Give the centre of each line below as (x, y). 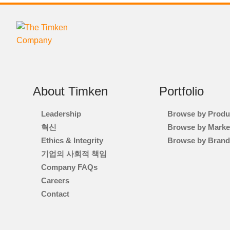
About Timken (70, 91)
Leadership (61, 114)
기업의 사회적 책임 (74, 154)
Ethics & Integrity (72, 141)
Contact (55, 194)
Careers (55, 181)
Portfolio (182, 91)
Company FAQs (69, 167)
